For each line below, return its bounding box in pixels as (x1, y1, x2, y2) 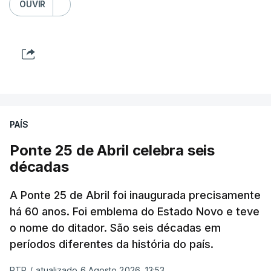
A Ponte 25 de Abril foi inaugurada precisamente (10, 188, 261, 201)
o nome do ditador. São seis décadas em (10, 221, 221, 234)
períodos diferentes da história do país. (10, 237, 214, 250)
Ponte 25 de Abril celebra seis (10, 141, 215, 159)
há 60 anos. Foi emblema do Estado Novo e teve (10, 204, 260, 218)
